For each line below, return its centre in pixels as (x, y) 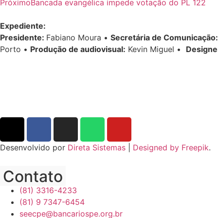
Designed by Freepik (171, 147)
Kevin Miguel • (154, 49)
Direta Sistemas (97, 147)
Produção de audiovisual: (78, 49)
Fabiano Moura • (78, 37)
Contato (33, 176)
